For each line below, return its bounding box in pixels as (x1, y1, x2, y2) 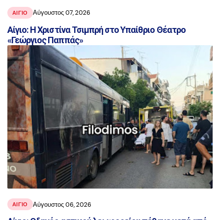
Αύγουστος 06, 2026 (32, 200, 91, 209)
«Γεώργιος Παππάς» (7, 34, 83, 45)
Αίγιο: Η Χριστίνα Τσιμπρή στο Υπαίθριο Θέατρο (7, 24, 186, 35)
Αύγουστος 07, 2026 (32, 8, 90, 17)
